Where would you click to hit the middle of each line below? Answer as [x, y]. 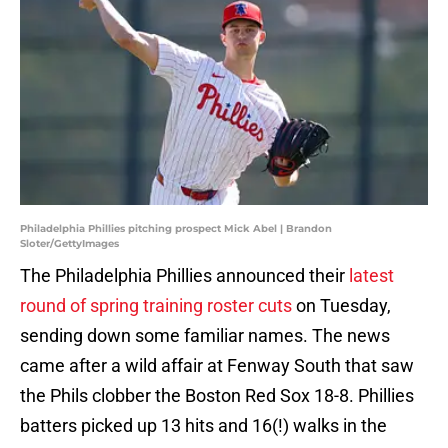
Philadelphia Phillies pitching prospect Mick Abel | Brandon [176, 229]
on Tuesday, [341, 306]
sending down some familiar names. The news [205, 336]
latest [371, 276]
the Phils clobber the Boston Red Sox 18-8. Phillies [217, 396]
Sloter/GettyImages [69, 244]
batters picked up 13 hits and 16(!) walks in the [203, 426]
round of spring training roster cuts [156, 306]
